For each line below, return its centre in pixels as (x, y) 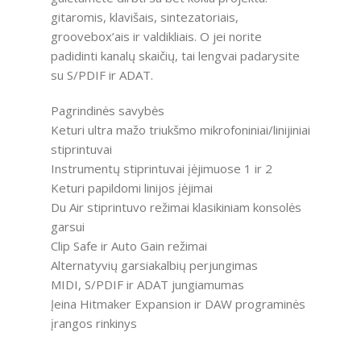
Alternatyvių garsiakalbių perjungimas (154, 265)
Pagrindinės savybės (107, 110)
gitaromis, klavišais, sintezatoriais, (144, 17)
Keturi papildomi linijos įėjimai (131, 187)
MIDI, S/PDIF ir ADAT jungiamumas (147, 284)
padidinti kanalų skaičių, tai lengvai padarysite (175, 55)
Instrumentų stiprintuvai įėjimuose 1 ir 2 (161, 168)
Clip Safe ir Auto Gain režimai (129, 245)
